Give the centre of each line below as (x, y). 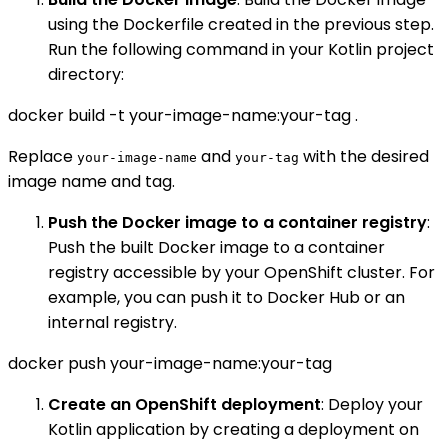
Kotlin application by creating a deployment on (233, 430)
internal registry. (112, 323)
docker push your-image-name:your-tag (170, 364)
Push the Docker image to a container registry (237, 223)
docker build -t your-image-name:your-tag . (183, 116)
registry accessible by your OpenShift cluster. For (241, 273)
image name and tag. (91, 182)
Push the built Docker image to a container (216, 248)
